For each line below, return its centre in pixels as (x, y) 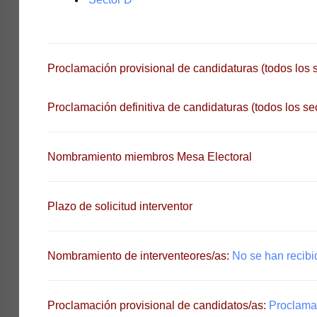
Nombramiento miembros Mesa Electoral (149, 157)
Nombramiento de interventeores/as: (139, 256)
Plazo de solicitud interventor (120, 206)
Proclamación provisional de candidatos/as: (158, 305)
